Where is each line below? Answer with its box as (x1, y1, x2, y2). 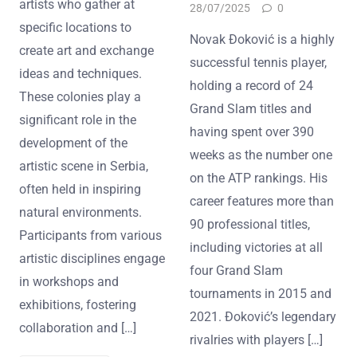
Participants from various (19, 227, 162, 243)
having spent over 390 (190, 124, 314, 139)
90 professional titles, (190, 216, 310, 232)
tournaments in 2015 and (190, 285, 331, 301)
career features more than (190, 193, 334, 209)
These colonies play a (19, 88, 141, 104)
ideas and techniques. (19, 65, 142, 81)
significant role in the (19, 112, 136, 127)
